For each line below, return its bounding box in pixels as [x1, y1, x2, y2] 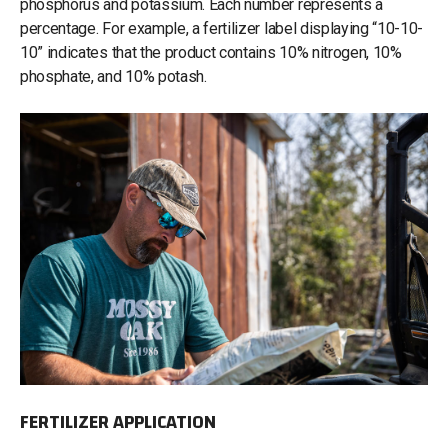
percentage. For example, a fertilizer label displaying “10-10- [20, 18, 424, 38]
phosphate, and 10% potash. [20, 66, 207, 86]
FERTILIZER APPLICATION [20, 404, 216, 439]
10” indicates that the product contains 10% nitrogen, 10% [20, 42, 402, 62]
